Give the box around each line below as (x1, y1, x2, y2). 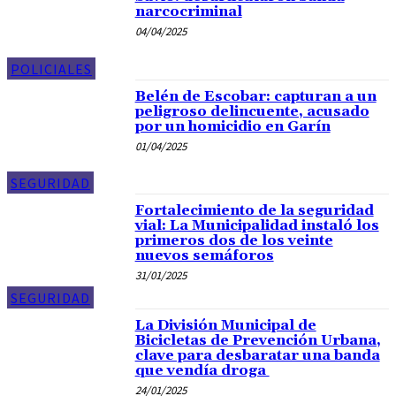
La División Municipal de (134, 316, 316, 334)
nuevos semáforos (134, 247, 274, 265)
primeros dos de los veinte (134, 232, 333, 250)
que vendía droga (134, 361, 270, 379)
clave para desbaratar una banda (134, 346, 380, 364)
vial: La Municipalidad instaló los (134, 217, 379, 235)
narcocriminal (134, 2, 242, 20)
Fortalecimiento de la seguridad (134, 202, 374, 220)
